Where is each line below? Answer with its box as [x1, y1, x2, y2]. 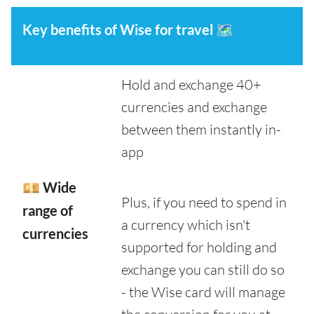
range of [22, 202, 73, 219]
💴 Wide [22, 179, 76, 196]
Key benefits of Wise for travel [22, 21, 216, 38]
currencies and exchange [121, 98, 267, 116]
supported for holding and [121, 238, 277, 256]
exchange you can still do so [121, 261, 285, 278]
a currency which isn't [121, 216, 250, 233]
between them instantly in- [121, 121, 281, 138]
